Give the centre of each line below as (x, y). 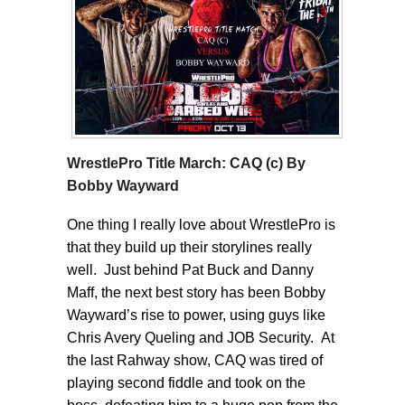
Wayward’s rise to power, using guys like (196, 315)
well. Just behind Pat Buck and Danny (190, 269)
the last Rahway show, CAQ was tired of (195, 360)
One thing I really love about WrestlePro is (201, 224)
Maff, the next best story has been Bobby (196, 292)
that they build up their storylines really (189, 247)
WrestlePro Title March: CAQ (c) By (186, 163)
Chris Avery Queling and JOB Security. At (201, 337)
